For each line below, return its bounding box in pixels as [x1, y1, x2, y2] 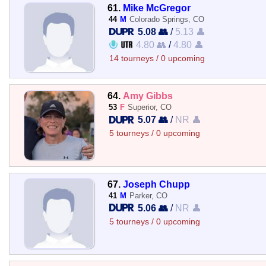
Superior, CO [127, 103, 172, 112]
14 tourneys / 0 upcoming [109, 54, 205, 63]
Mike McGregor [122, 2, 191, 13]
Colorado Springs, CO [129, 15, 204, 24]
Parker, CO [129, 191, 167, 200]
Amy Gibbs [122, 90, 173, 102]
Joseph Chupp [122, 178, 190, 189]
